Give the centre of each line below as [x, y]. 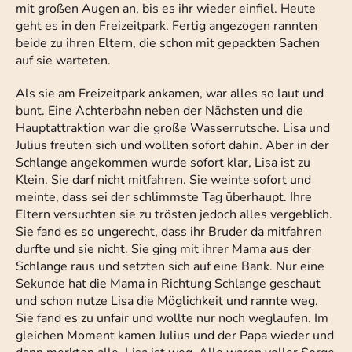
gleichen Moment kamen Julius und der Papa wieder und [175, 336]
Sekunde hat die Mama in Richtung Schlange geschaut [168, 284]
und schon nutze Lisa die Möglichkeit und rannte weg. [167, 301]
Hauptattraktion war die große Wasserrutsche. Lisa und [173, 128]
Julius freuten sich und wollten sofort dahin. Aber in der [172, 146]
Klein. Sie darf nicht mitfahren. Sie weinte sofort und [163, 180]
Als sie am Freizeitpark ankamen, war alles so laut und [170, 94]
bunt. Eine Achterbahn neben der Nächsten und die [159, 111]
